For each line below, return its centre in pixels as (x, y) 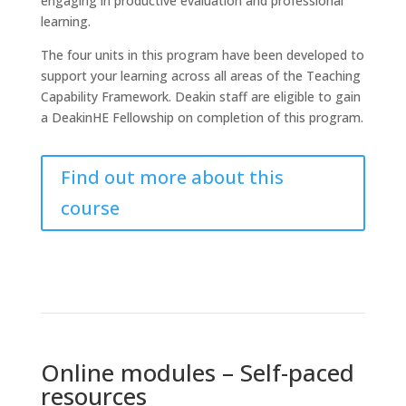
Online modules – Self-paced (197, 372)
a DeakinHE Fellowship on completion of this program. (202, 117)
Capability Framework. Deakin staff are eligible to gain (200, 97)
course (90, 208)
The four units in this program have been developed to (202, 55)
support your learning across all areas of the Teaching (200, 76)
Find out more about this (172, 177)
